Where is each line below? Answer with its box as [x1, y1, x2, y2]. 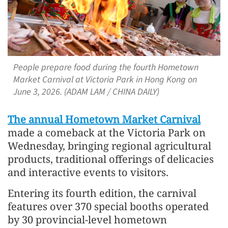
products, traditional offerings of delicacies [8, 152, 214, 166]
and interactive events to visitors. [8, 165, 168, 179]
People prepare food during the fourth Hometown [13, 61, 198, 74]
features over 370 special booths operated [8, 199, 209, 213]
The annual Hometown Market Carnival [8, 112, 201, 126]
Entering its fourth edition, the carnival [8, 186, 196, 200]
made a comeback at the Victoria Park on [8, 125, 206, 139]
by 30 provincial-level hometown [8, 212, 167, 226]
